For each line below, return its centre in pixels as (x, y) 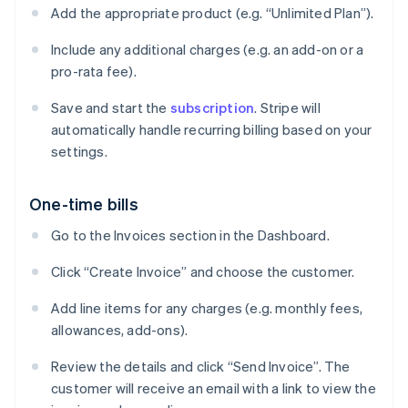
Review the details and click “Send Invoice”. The (201, 367)
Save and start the (111, 108)
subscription (212, 108)
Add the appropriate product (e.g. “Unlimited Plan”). (213, 13)
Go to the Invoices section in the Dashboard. (190, 235)
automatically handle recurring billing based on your (212, 130)
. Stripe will (287, 108)
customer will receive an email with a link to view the (214, 388)
